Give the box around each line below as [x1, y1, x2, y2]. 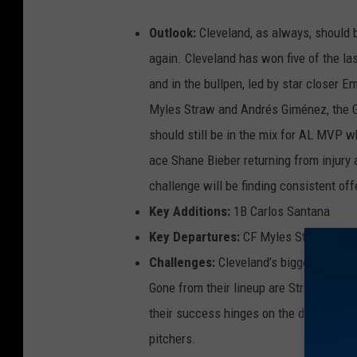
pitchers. [149, 330, 196, 347]
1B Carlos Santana [230, 202, 330, 219]
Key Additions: [149, 202, 230, 219]
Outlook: [149, 24, 196, 41]
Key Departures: [149, 228, 240, 245]
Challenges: [149, 253, 215, 270]
